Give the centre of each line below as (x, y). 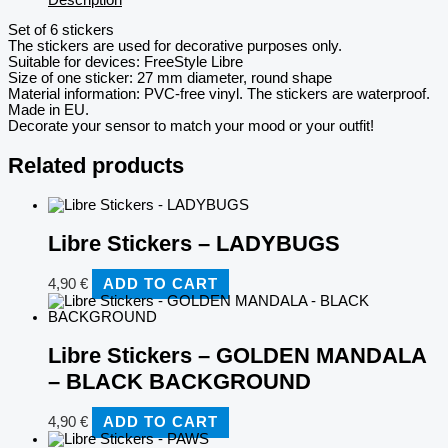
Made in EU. (48, 110)
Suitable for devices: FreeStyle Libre (125, 62)
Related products (96, 165)
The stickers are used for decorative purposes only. (175, 46)
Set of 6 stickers (61, 30)
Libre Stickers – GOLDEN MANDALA (237, 356)
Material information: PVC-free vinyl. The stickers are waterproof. (219, 94)
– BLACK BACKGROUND (179, 382)
